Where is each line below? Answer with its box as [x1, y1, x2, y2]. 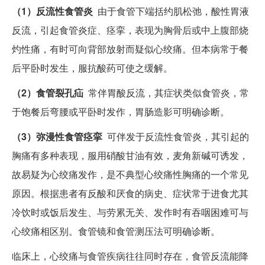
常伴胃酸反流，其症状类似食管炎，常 [83, 86, 249, 100]
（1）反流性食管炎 [12, 4, 93, 18]
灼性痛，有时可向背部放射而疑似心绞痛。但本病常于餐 [12, 42, 248, 56]
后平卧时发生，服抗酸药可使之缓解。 [12, 61, 173, 75]
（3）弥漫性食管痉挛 [12, 130, 102, 144]
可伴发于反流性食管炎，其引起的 [102, 130, 249, 144]
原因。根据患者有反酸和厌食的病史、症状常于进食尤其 [12, 186, 248, 201]
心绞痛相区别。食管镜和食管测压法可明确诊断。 [12, 224, 220, 238]
